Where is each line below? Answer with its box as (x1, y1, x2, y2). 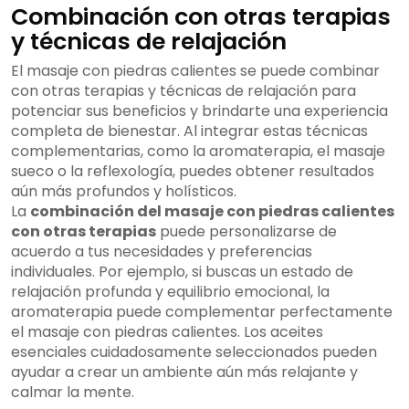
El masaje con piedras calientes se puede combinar (11, 60, 380, 82)
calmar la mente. (11, 382, 134, 404)
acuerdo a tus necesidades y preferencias (11, 241, 312, 263)
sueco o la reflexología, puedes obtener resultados (11, 161, 374, 183)
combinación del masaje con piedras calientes (30, 201, 394, 223)
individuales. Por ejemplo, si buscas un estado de (11, 261, 353, 283)
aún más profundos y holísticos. (11, 181, 236, 203)
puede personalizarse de (156, 221, 337, 243)
